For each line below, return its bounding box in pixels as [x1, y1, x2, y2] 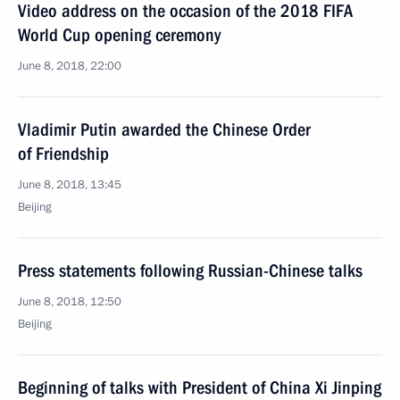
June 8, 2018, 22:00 [18, 58, 121, 74]
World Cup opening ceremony [18, 24, 221, 46]
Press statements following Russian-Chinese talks [18, 260, 362, 281]
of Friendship [18, 143, 109, 164]
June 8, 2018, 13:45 [18, 177, 121, 193]
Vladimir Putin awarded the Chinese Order [18, 119, 311, 140]
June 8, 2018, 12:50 [18, 294, 121, 310]
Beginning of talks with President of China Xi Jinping [18, 377, 381, 398]
